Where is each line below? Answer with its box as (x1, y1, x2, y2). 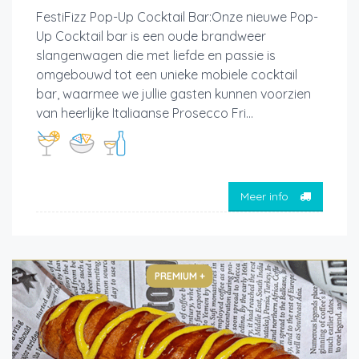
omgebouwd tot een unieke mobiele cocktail (36, 67, 297, 83)
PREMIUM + (154, 270, 205, 283)
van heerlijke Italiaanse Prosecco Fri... (36, 105, 253, 122)
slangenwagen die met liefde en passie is (36, 47, 276, 64)
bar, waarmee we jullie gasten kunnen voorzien (36, 86, 311, 103)
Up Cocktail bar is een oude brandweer (36, 28, 266, 45)
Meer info (240, 188, 292, 204)
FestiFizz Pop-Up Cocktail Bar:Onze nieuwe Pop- (36, 9, 318, 26)
